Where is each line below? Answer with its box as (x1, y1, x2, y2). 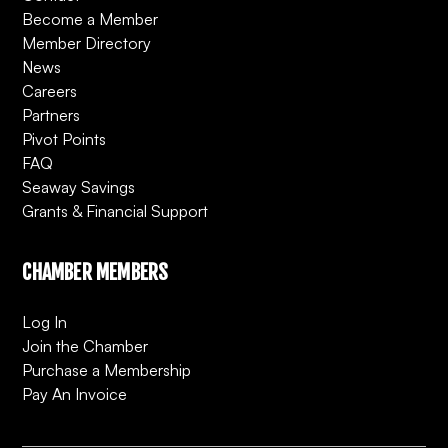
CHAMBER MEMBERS (22, 260, 169, 286)
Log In (22, 312, 68, 333)
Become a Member (22, 9, 159, 30)
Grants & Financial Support (22, 201, 209, 222)
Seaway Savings (22, 177, 136, 198)
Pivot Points (22, 129, 107, 150)
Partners (22, 105, 81, 126)
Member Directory (22, 33, 152, 54)
